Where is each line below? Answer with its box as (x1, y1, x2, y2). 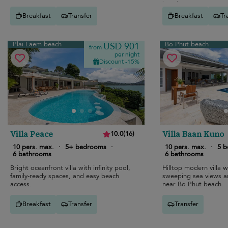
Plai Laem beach (13, 39, 62, 49)
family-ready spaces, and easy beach (10, 171, 119, 181)
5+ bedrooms (65, 142, 106, 152)
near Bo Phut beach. (162, 179, 223, 189)
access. (10, 179, 32, 189)
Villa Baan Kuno (162, 128, 224, 139)
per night (114, 50, 139, 59)
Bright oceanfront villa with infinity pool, (10, 163, 130, 173)
